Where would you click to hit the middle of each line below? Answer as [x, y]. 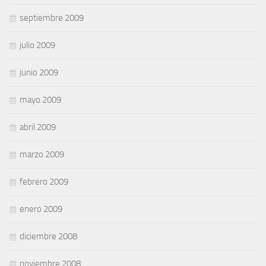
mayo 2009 [40, 100]
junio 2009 [39, 72]
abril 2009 [38, 127]
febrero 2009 [44, 182]
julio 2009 [37, 45]
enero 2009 [41, 209]
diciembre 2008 [48, 236]
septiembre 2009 [52, 18]
